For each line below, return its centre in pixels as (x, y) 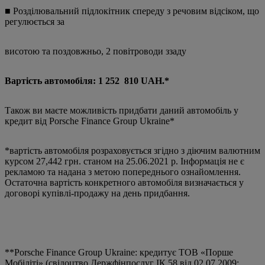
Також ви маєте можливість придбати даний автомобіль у (122, 111)
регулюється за (35, 22)
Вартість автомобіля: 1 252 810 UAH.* (87, 81)
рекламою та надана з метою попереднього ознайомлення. (123, 172)
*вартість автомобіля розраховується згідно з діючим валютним (132, 151)
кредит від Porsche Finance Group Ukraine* (90, 121)
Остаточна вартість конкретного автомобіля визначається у (124, 183)
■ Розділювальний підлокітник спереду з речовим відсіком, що (132, 11)
